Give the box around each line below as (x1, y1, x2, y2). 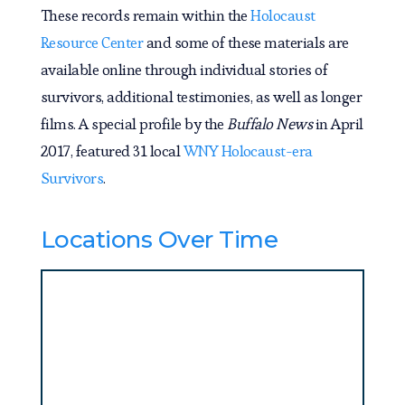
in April (312, 114, 363, 135)
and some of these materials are (143, 33, 349, 53)
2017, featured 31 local (40, 141, 184, 162)
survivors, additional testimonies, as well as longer (40, 87, 363, 108)
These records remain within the (40, 5, 251, 26)
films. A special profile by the (40, 114, 228, 135)
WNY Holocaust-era (183, 141, 313, 162)
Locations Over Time (40, 225, 278, 255)
